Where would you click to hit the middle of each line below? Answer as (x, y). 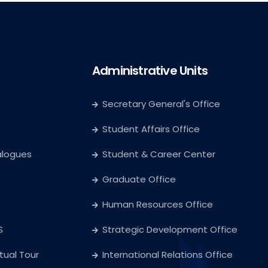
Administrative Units (150, 71)
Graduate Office (139, 179)
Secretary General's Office (161, 104)
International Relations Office (167, 255)
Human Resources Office (158, 205)
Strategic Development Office (170, 230)
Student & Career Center (159, 154)
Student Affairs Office (151, 129)
